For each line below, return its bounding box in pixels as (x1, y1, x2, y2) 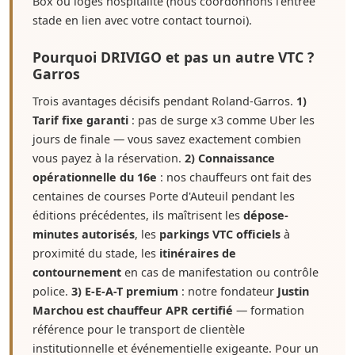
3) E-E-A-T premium (71, 284, 178, 299)
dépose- (243, 208, 288, 223)
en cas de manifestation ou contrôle (121, 265, 319, 280)
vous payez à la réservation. (32, 151, 185, 166)
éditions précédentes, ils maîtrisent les (32, 208, 243, 223)
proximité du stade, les (32, 246, 159, 261)
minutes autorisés (32, 227, 135, 242)
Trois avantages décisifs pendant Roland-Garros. (32, 94, 296, 109)
